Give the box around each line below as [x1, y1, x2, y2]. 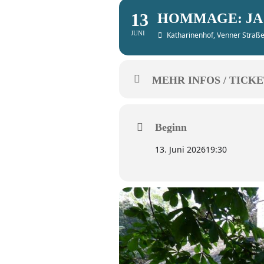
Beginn [155, 121, 187, 133]
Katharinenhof [167, 30, 213, 40]
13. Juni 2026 [155, 144, 206, 155]
